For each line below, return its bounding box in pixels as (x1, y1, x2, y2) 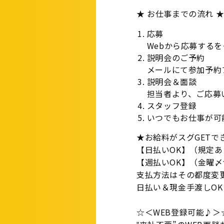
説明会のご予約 (146, 51, 205, 63)
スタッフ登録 (146, 99, 197, 111)
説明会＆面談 (146, 75, 197, 87)
